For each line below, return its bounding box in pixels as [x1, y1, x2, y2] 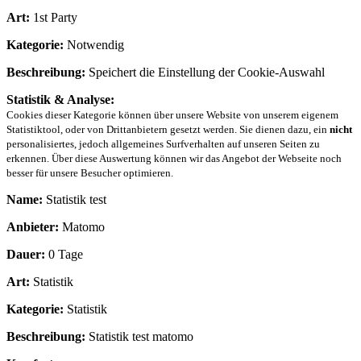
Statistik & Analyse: [6, 92, 114, 106]
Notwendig [64, 37, 124, 52]
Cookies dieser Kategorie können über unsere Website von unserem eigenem [6, 108, 338, 121]
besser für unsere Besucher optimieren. [6, 166, 173, 179]
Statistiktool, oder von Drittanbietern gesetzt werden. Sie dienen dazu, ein [6, 122, 330, 135]
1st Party [30, 10, 77, 24]
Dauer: [6, 247, 45, 261]
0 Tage [45, 247, 83, 261]
